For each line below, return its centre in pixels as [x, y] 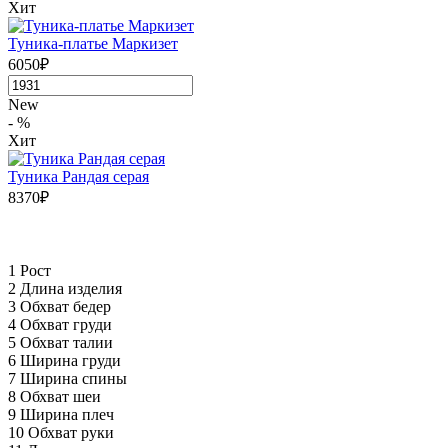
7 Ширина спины [67, 378]
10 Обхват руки [61, 432]
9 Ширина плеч [61, 414]
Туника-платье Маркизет [93, 43]
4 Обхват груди [60, 324]
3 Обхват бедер [59, 306]
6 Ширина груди [64, 360]
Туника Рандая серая [78, 176]
